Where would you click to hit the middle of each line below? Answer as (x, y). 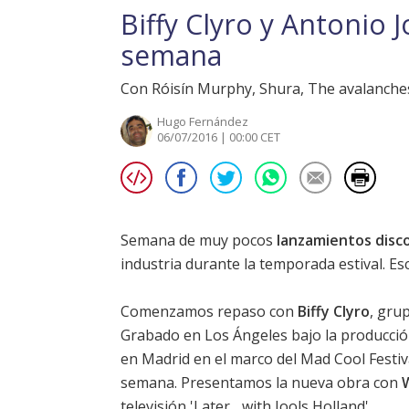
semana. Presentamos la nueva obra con (261, 383)
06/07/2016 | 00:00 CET (219, 137)
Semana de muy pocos (199, 241)
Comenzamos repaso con (209, 312)
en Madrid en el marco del (210, 359)
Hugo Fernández (203, 122)
